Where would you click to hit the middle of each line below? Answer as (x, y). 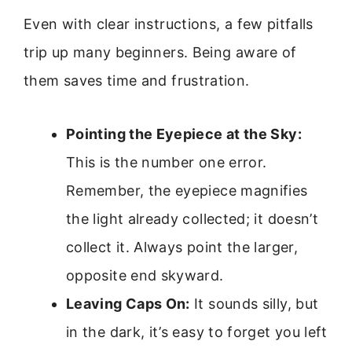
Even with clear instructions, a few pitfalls (169, 24)
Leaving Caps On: (128, 303)
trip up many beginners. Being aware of (160, 52)
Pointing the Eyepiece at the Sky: (184, 134)
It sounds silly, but (254, 303)
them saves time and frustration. (137, 80)
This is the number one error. (167, 162)
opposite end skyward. (145, 275)
